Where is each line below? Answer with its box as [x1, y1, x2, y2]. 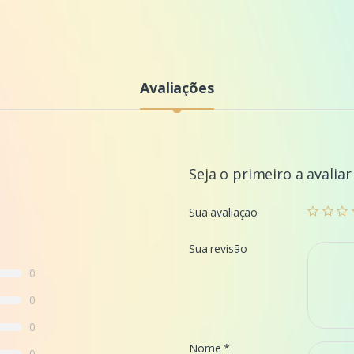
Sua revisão [189, 241, 247, 257]
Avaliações [140, 78, 214, 98]
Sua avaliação [189, 205, 258, 220]
